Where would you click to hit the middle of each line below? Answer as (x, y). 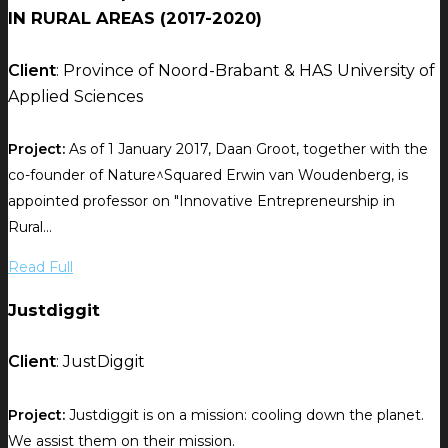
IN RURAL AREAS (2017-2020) (135, 17)
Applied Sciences (75, 96)
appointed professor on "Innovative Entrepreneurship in (201, 201)
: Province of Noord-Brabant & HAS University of (245, 70)
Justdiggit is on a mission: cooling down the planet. (244, 415)
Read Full (40, 267)
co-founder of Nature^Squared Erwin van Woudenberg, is (208, 175)
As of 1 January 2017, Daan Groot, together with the (246, 149)
